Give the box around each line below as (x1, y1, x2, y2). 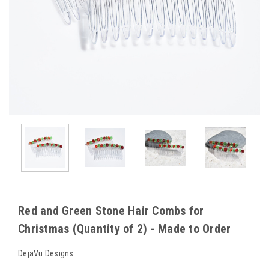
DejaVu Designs (18, 248, 74, 258)
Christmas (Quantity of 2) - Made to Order (18, 221, 231, 236)
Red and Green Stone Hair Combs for (18, 203, 204, 218)
